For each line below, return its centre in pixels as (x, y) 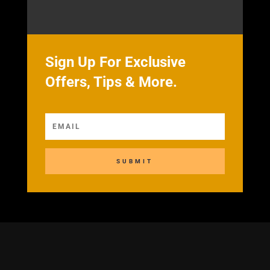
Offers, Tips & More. (111, 82)
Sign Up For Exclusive (115, 62)
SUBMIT (135, 162)
